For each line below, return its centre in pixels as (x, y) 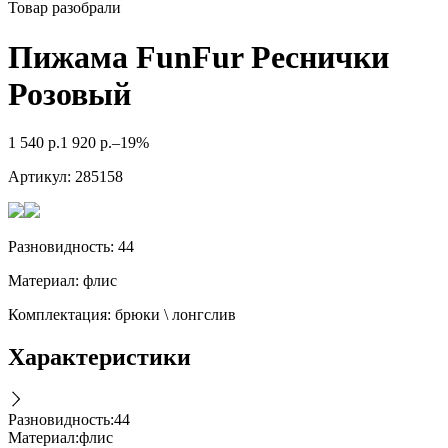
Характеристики (99, 357)
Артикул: (39, 177)
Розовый (69, 93)
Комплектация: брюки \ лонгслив (122, 315)
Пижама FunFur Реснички (198, 56)
